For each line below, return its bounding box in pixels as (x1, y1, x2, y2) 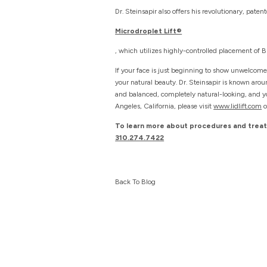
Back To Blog (115, 177, 156, 186)
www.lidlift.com (213, 102, 262, 111)
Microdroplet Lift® (115, 26, 182, 35)
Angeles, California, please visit (115, 102, 214, 111)
